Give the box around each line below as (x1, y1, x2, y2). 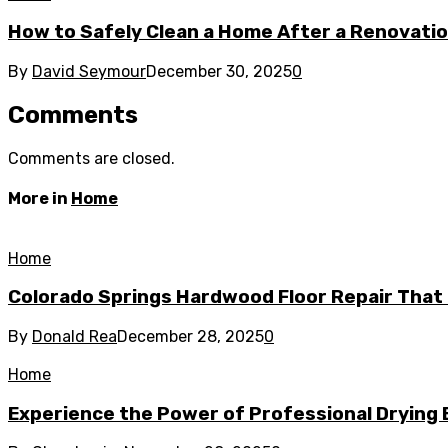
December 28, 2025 (117, 326, 264, 346)
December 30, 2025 (146, 62, 292, 82)
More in (8, 189, 71, 209)
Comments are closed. (8, 148, 175, 168)
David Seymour (32, 62, 146, 82)
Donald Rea (32, 326, 117, 346)
